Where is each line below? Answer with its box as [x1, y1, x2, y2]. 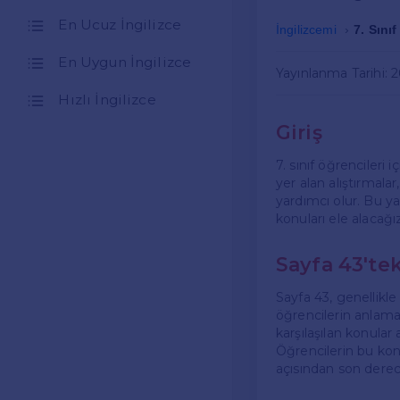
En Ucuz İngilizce [58, 16, 182, 34]
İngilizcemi [276, 22, 337, 37]
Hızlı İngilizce [58, 91, 156, 109]
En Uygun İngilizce [58, 54, 192, 71]
